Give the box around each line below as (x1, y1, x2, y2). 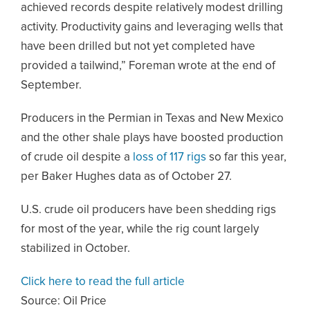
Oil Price (63, 295, 107, 307)
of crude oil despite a (21, 152, 130, 163)
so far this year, (206, 152, 286, 163)
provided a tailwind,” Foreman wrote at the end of (21, 60, 275, 72)
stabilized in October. (21, 243, 130, 255)
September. (21, 80, 82, 91)
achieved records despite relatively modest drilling (21, 2, 283, 14)
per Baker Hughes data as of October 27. (21, 171, 232, 183)
